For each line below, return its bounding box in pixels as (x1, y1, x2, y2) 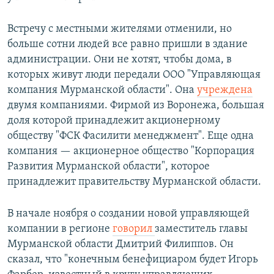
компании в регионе (7, 223, 113, 235)
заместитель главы (155, 223, 248, 235)
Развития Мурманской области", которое (7, 161, 210, 173)
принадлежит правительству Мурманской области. (7, 176, 261, 188)
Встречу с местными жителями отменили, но (7, 23, 232, 35)
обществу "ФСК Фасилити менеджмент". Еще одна (7, 130, 254, 143)
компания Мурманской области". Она (7, 84, 197, 97)
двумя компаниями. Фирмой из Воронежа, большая (7, 100, 264, 112)
